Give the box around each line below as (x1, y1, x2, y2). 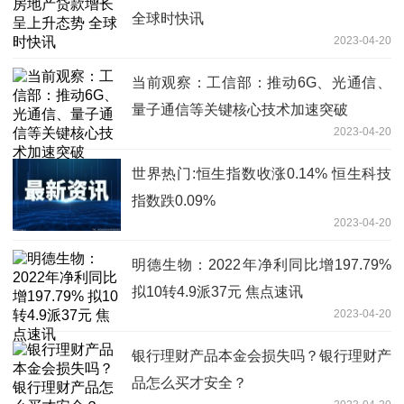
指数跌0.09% (132, 192, 216, 208)
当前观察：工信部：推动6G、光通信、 (132, 74, 391, 90)
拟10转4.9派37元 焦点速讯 (132, 283, 303, 299)
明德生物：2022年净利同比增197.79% (132, 256, 391, 272)
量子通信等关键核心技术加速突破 (132, 101, 348, 117)
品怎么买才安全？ (132, 374, 247, 390)
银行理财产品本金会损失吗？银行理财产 (132, 347, 391, 363)
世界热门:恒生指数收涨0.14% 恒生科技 (132, 165, 391, 181)
